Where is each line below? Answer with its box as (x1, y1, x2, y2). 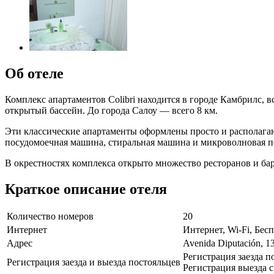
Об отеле (5, 65, 64, 81)
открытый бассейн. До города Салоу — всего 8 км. (5, 105, 218, 116)
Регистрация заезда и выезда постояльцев (7, 257, 180, 268)
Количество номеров (7, 211, 94, 222)
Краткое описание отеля (5, 180, 167, 197)
